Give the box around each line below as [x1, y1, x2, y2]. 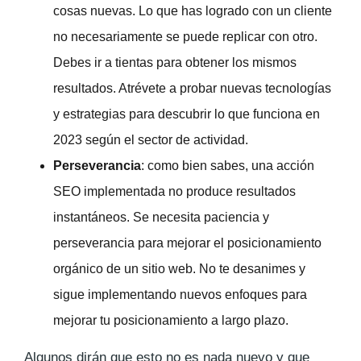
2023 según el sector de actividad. [53, 132, 248, 147]
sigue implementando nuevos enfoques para [53, 287, 307, 301]
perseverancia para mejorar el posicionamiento [53, 235, 322, 250]
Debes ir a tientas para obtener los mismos [53, 55, 297, 69]
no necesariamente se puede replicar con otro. [53, 29, 317, 44]
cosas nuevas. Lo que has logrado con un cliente [53, 3, 332, 18]
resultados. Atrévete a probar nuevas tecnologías [53, 81, 331, 95]
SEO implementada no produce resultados [53, 184, 296, 198]
